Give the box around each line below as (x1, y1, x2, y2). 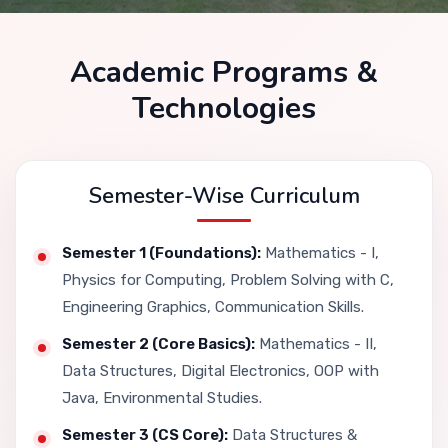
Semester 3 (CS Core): (62, 425, 228, 444)
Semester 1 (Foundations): (62, 243, 261, 262)
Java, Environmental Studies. (62, 388, 262, 407)
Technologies (132, 88, 316, 129)
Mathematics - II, (255, 334, 377, 353)
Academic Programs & (70, 52, 378, 93)
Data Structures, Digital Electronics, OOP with (62, 361, 379, 380)
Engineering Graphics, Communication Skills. (62, 297, 364, 316)
